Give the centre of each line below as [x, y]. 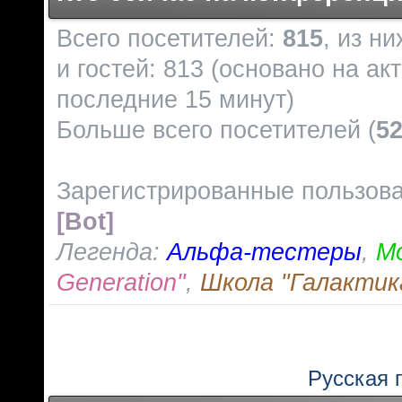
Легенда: [112, 252]
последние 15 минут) [175, 99]
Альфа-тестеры [264, 252]
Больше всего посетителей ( [216, 130]
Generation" [121, 282]
